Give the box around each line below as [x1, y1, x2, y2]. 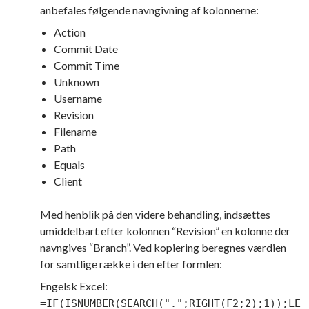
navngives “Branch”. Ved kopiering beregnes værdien [40, 241, 286, 254]
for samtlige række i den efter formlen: [40, 257, 222, 270]
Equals [54, 158, 85, 171]
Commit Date [54, 42, 118, 55]
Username [54, 92, 102, 105]
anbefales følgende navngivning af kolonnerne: [40, 3, 259, 17]
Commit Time [54, 59, 119, 72]
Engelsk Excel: [40, 279, 108, 292]
